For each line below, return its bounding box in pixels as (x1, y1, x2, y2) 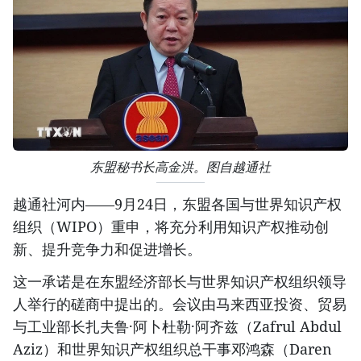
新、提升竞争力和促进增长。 (13, 239, 201, 259)
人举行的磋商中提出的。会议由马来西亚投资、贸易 (13, 293, 346, 313)
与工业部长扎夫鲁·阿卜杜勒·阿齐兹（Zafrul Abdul (13, 316, 342, 336)
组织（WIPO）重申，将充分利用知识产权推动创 (13, 216, 329, 236)
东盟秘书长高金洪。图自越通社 (90, 159, 271, 175)
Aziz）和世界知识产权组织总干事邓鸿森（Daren (13, 338, 332, 359)
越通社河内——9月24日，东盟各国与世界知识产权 (13, 193, 342, 214)
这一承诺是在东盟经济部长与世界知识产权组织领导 (13, 271, 346, 291)
